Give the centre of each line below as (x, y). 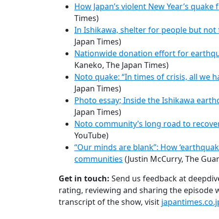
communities (99, 159)
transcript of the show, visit (110, 202)
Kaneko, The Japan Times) (121, 65)
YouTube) (91, 135)
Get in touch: (84, 178)
